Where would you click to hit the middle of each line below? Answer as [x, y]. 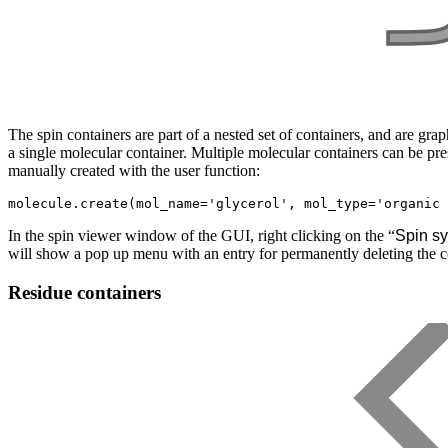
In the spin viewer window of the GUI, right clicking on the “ [201, 236]
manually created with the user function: [134, 171]
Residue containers [84, 292]
